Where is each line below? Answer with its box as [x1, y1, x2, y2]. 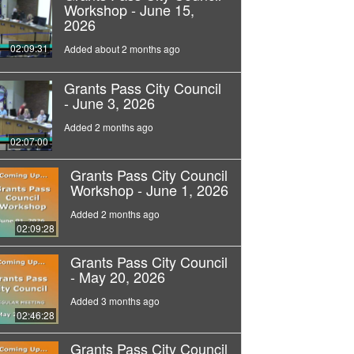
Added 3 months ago [70, 293, 160, 307]
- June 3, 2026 [63, 92, 155, 114]
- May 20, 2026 [70, 265, 165, 287]
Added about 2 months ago [63, 42, 180, 56]
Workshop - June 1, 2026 [70, 179, 228, 201]
